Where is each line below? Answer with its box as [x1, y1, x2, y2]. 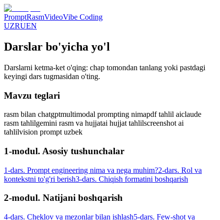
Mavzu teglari [4, 90, 60, 101]
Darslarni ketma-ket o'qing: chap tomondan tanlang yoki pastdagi [4, 63, 205, 72]
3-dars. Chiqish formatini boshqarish [76, 174, 188, 183]
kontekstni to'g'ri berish [4, 174, 76, 183]
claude [181, 110, 201, 119]
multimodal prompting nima [60, 110, 146, 119]
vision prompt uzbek [19, 128, 82, 137]
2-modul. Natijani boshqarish [4, 192, 123, 203]
